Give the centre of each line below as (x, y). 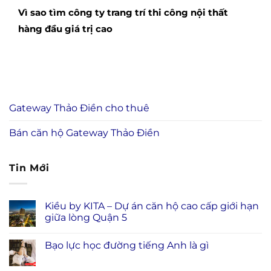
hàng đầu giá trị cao (65, 28)
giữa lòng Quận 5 (86, 218)
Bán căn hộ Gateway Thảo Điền (84, 132)
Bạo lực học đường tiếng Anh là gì (127, 246)
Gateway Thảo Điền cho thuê (79, 108)
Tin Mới (29, 168)
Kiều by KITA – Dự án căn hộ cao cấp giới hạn (152, 206)
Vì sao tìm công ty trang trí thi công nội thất (123, 12)
